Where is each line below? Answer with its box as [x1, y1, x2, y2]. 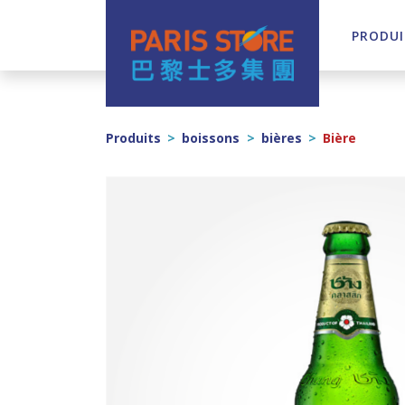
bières [260, 129, 302, 147]
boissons [182, 129, 240, 147]
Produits [106, 129, 161, 147]
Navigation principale [14, 31, 302, 69]
